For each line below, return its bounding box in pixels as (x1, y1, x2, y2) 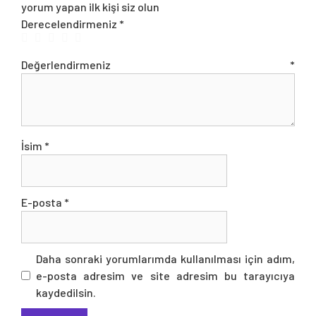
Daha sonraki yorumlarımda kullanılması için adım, (36, 251, 295, 265)
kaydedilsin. (36, 285, 96, 299)
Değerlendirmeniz (21, 57, 290, 71)
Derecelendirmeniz (21, 16, 119, 30)
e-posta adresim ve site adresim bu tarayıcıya (36, 268, 295, 282)
